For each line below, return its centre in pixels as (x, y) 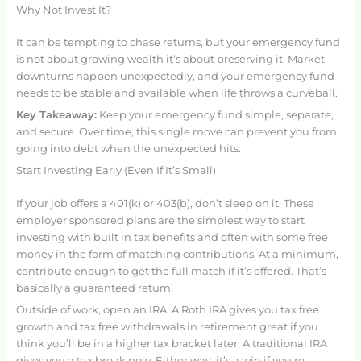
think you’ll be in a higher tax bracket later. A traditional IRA (171, 343)
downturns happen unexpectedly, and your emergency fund (175, 76)
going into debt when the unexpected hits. (128, 149)
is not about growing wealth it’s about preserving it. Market (170, 59)
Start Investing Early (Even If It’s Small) (116, 171)
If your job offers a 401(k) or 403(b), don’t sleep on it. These (165, 203)
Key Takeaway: (56, 115)
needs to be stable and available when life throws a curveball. (176, 93)
